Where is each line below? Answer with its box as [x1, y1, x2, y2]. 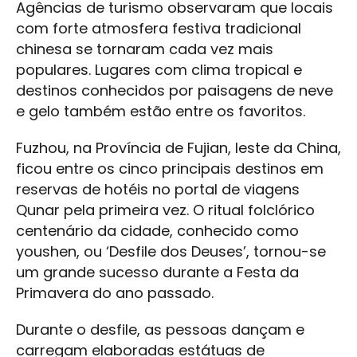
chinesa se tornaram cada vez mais [16, 38, 273, 59]
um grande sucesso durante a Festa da [16, 261, 299, 282]
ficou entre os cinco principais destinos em [16, 158, 324, 178]
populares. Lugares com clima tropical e [16, 59, 302, 80]
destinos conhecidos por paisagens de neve [16, 80, 333, 100]
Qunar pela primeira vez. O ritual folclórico [16, 199, 315, 220]
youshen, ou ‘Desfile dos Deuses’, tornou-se [16, 241, 326, 261]
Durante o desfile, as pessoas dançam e [16, 319, 304, 339]
